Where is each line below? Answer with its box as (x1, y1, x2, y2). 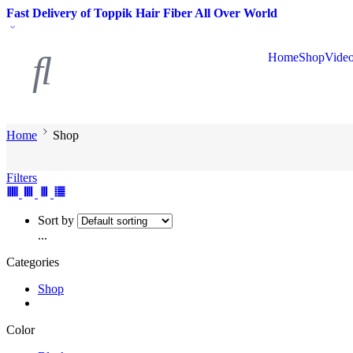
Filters (6, 171, 37, 184)
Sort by (38, 214, 74, 227)
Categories (6, 255, 59, 269)
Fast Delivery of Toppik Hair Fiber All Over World (6, 6, 277, 20)
